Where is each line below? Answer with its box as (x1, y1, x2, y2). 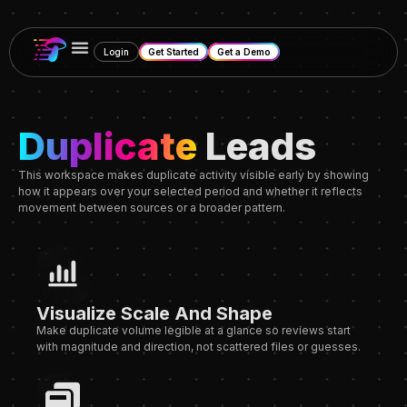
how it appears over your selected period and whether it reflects (18, 184, 362, 198)
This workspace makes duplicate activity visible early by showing (18, 168, 369, 182)
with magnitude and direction (36, 340, 191, 354)
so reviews (263, 323, 327, 338)
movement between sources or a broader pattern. (18, 201, 285, 214)
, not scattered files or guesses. (191, 340, 361, 354)
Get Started (147, 46, 199, 57)
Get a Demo (216, 46, 271, 57)
